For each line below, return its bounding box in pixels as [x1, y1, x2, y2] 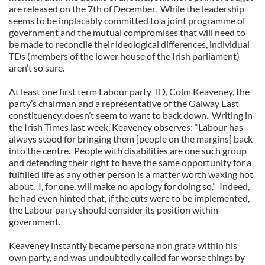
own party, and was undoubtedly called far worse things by [9, 251, 245, 263]
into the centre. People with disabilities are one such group [9, 145, 247, 156]
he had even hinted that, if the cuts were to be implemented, [9, 192, 250, 203]
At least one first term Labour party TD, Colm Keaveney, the [9, 86, 250, 97]
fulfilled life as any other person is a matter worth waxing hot [9, 169, 253, 180]
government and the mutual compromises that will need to [9, 27, 245, 38]
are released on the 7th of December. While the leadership [9, 3, 244, 14]
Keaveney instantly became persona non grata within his [9, 240, 237, 251]
